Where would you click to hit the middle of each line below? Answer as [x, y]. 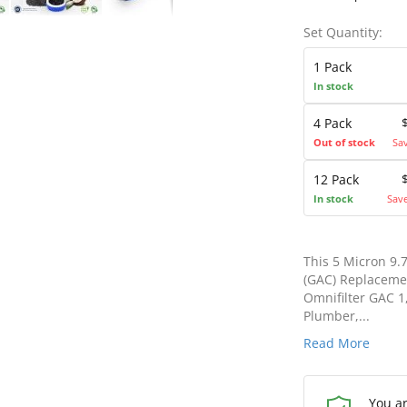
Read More [337, 343]
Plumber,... [337, 316]
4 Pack [333, 123]
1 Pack [333, 67]
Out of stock [344, 142]
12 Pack [336, 179]
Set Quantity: [343, 32]
